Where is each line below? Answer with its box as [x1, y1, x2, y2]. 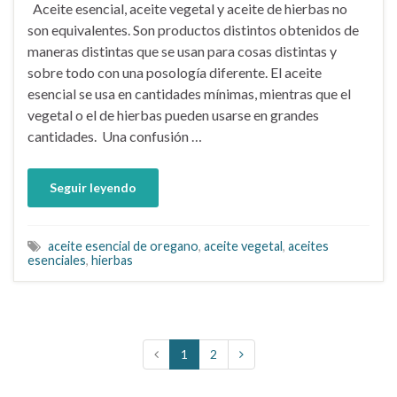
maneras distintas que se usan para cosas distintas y [27, 42, 337, 59]
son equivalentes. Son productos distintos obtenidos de [27, 20, 359, 38]
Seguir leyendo [50, 179, 136, 195]
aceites [288, 237, 329, 253]
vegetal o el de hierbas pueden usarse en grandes [27, 105, 319, 123]
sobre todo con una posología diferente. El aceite [27, 63, 322, 81]
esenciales [27, 252, 86, 268]
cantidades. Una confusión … [27, 127, 202, 144]
